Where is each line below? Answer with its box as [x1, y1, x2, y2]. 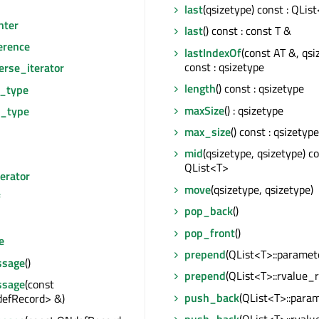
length [184, 80, 216, 98]
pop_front [184, 224, 235, 241]
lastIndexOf [184, 43, 241, 61]
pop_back [184, 202, 233, 220]
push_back [184, 288, 239, 306]
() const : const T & [203, 22, 291, 40]
